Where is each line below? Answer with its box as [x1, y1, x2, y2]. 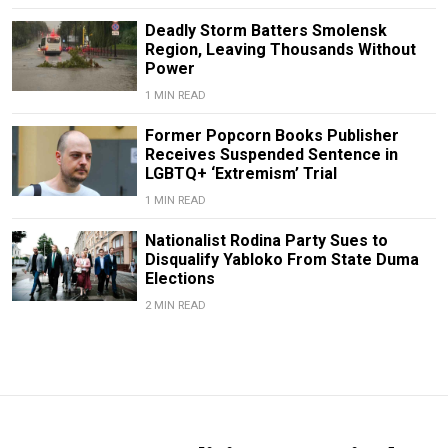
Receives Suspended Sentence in [144, 144, 398, 164]
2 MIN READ [144, 298, 206, 312]
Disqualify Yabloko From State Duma [144, 249, 419, 269]
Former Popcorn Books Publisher [144, 125, 399, 145]
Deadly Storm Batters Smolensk [144, 20, 387, 40]
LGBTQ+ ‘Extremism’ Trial [144, 163, 337, 183]
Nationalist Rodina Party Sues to [144, 230, 388, 250]
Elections [144, 268, 215, 288]
